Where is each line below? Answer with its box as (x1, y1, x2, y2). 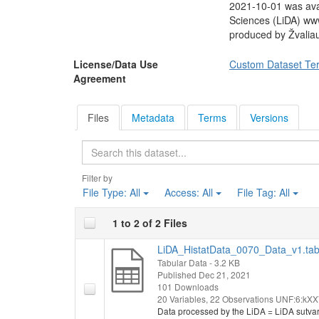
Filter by (81, 171, 113, 184)
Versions (249, 110, 288, 125)
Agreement (73, 71, 126, 85)
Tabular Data (157, 256, 207, 268)
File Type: (82, 184, 130, 199)
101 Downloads (157, 280, 219, 293)
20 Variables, (157, 292, 210, 305)
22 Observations (209, 292, 276, 305)
